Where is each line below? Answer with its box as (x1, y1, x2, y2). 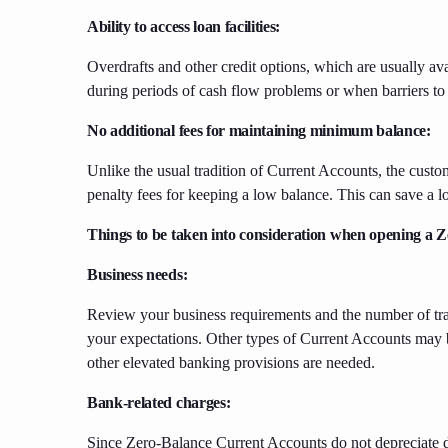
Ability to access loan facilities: (87, 18, 284, 36)
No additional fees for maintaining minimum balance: (87, 122, 435, 140)
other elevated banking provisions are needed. (87, 354, 375, 372)
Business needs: (87, 266, 191, 284)
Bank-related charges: (87, 394, 234, 412)
